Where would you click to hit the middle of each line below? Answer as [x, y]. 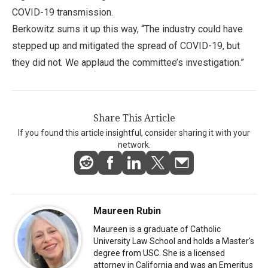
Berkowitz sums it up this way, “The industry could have [127, 29]
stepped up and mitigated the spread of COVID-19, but [126, 45]
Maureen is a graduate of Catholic [157, 229]
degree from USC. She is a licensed [159, 253]
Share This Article [134, 118]
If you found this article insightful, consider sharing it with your [134, 133]
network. [134, 144]
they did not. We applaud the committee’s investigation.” [128, 62]
